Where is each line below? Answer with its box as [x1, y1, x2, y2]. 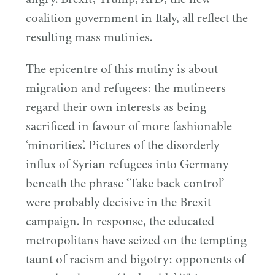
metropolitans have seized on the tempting [26, 231, 247, 250]
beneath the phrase [26, 174, 126, 193]
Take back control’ [130, 174, 224, 193]
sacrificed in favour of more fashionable [26, 117, 235, 136]
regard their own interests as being [26, 98, 206, 117]
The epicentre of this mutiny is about [26, 60, 218, 79]
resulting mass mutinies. [26, 28, 152, 47]
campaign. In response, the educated [26, 212, 214, 231]
